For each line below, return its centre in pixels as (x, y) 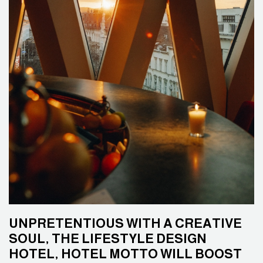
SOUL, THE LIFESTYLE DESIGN (108, 239)
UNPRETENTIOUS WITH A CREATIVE (125, 223)
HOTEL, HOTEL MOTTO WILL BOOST (125, 254)
